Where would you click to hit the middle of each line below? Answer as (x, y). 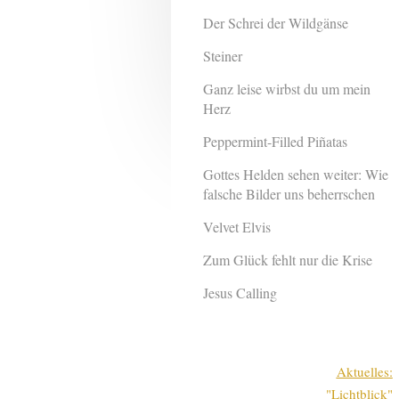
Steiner (223, 56)
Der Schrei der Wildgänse (276, 23)
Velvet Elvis (237, 227)
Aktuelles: (364, 371)
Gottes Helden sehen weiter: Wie (296, 175)
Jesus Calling (240, 293)
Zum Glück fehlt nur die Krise (288, 260)
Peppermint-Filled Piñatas (276, 142)
